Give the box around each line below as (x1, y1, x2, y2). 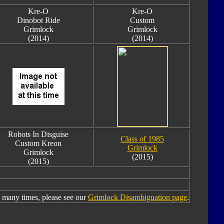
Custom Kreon (15, 139, 61, 147)
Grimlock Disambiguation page (88, 193, 187, 201)
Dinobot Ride (16, 16, 60, 24)
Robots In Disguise (8, 130, 68, 138)
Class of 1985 (120, 134, 164, 143)
